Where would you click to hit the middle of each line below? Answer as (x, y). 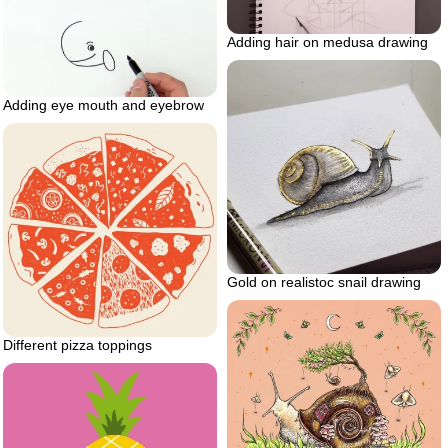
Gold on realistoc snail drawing (324, 282)
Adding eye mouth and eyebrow (103, 104)
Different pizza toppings (77, 344)
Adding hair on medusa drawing (327, 42)
